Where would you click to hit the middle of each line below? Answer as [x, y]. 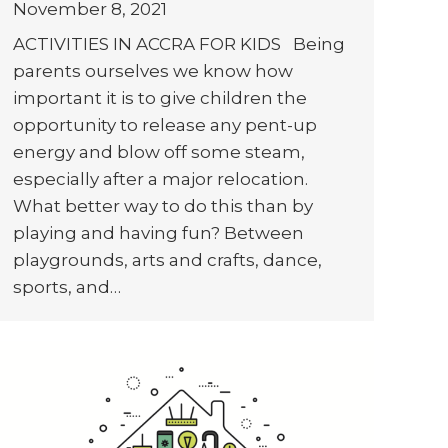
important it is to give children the [160, 98]
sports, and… [67, 287]
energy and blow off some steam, [159, 152]
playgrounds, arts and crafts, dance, [167, 260]
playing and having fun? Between [158, 233]
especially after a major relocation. [160, 179]
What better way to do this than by [163, 206]
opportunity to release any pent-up [165, 125]
